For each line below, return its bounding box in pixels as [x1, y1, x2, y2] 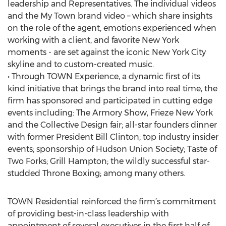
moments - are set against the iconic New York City [8, 47, 206, 57]
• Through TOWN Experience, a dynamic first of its [8, 72, 200, 81]
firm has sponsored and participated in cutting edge [8, 96, 212, 105]
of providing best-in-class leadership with [8, 209, 169, 218]
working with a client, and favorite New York [8, 35, 179, 45]
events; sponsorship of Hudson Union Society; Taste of [8, 144, 217, 154]
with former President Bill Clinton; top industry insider [8, 132, 218, 142]
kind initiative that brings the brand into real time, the [8, 84, 217, 93]
